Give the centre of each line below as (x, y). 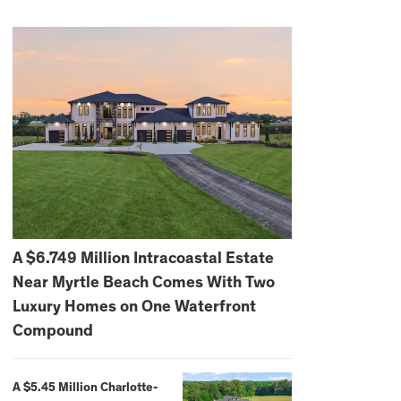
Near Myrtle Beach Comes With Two (143, 283)
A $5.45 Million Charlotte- (85, 388)
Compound (52, 332)
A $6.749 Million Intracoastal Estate (143, 259)
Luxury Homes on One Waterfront (134, 307)
